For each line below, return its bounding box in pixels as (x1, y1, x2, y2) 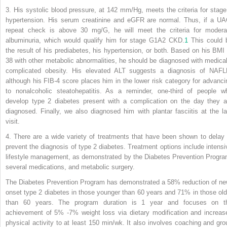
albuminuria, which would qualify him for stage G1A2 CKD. (6, 36, 185, 44)
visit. (6, 117, 20, 125)
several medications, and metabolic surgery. (6, 163, 135, 171)
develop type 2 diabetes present (6, 97, 108, 105)
